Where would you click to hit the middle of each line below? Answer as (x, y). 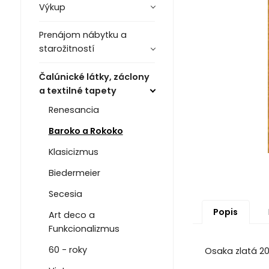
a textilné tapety (77, 90)
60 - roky (68, 249)
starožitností (66, 49)
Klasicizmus (73, 152)
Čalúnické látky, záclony (94, 77)
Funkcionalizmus (84, 228)
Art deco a (71, 215)
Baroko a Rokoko (86, 131)
